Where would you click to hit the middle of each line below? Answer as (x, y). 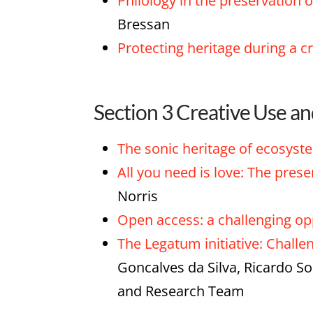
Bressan (143, 24)
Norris (137, 196)
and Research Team (181, 291)
